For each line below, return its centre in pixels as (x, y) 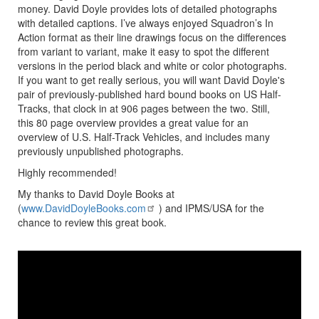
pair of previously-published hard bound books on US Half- (150, 94)
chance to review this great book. (92, 223)
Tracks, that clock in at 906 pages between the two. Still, (144, 109)
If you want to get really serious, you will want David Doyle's (151, 80)
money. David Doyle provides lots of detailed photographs (147, 9)
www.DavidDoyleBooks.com (84, 208)
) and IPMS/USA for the (210, 208)
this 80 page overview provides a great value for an (133, 123)
